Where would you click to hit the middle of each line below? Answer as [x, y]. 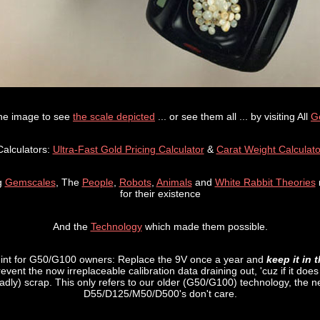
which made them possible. [205, 226]
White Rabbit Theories [265, 182]
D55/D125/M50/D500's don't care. [160, 294]
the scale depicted [114, 116]
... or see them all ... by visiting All [233, 116]
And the [71, 226]
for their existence [160, 194]
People [97, 182]
